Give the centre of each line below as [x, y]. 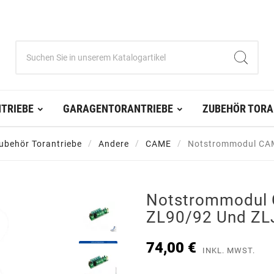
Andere [113, 144]
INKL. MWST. [229, 250]
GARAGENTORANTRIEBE [118, 109]
